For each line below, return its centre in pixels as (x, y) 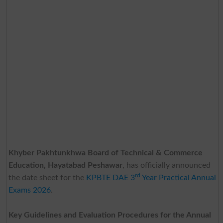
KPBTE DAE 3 (110, 177)
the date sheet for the (47, 177)
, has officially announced (166, 165)
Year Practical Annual (178, 177)
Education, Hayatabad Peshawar (65, 165)
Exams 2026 (29, 190)
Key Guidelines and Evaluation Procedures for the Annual (110, 215)
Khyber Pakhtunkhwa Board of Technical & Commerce (105, 153)
